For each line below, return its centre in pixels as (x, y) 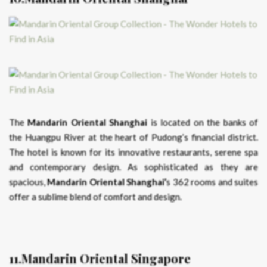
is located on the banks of (203, 122)
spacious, (28, 182)
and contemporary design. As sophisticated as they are (133, 167)
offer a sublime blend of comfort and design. (95, 197)
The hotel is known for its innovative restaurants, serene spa (133, 152)
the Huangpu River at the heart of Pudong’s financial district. (133, 137)
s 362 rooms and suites (212, 182)
